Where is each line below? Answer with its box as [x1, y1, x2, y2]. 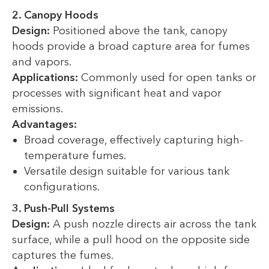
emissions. [12, 102, 63, 116]
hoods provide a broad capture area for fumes [12, 40, 250, 53]
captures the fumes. [12, 249, 113, 262]
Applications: [12, 71, 78, 85]
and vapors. [12, 55, 71, 69]
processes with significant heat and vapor [12, 86, 222, 100]
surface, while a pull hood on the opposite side [12, 233, 250, 247]
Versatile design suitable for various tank [24, 165, 229, 178]
